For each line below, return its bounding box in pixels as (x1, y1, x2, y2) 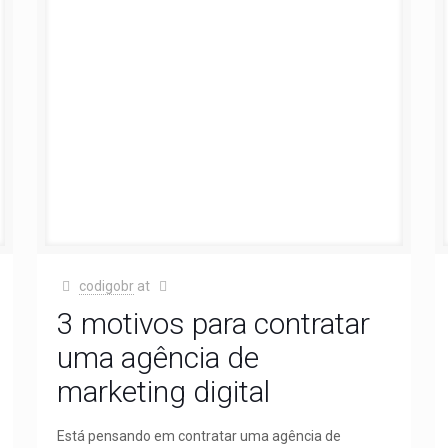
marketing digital (56, 373, 270, 409)
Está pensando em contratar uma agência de (56, 427, 341, 444)
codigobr (79, 277, 135, 294)
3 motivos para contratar (56, 305, 370, 341)
